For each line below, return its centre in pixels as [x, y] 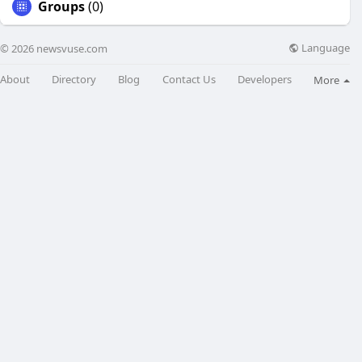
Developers [264, 80]
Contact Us [189, 80]
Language [324, 48]
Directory [74, 80]
